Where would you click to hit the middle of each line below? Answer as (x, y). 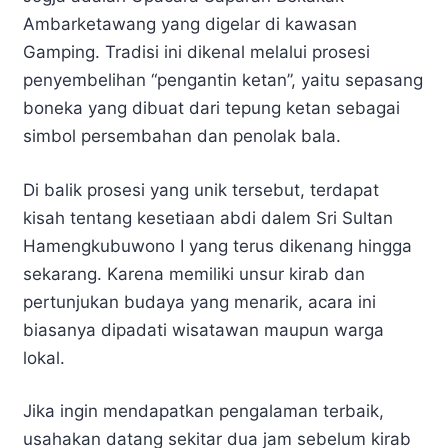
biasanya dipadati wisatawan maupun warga (203, 329)
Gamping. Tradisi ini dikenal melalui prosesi (196, 52)
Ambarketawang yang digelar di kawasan (190, 24)
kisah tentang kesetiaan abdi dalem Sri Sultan (208, 217)
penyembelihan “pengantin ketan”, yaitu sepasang (223, 80)
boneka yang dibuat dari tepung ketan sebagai (211, 108)
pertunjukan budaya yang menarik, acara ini (199, 301)
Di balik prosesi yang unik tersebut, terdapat (201, 189)
